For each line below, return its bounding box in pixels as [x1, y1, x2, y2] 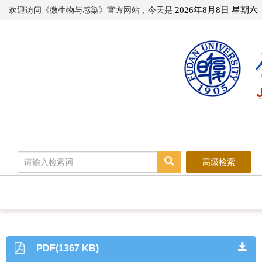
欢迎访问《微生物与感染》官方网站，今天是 [9, 5, 173, 15]
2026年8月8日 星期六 [173, 5, 258, 15]
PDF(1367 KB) [36, 243, 99, 253]
